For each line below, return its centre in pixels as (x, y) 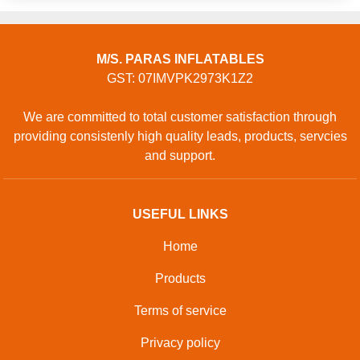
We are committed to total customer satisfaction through (180, 117)
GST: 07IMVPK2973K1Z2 (180, 78)
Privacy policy (180, 342)
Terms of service (180, 310)
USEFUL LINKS (180, 214)
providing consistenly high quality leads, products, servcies (180, 136)
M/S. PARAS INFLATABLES (180, 59)
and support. (180, 155)
